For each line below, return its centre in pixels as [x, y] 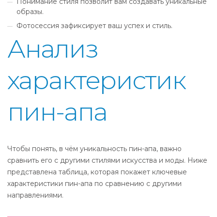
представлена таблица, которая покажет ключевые [97, 172]
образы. [30, 12]
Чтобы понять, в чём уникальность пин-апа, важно [94, 149]
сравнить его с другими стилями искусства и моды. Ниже [107, 160]
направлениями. [35, 195]
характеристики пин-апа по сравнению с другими [94, 184]
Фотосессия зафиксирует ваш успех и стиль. [95, 26]
